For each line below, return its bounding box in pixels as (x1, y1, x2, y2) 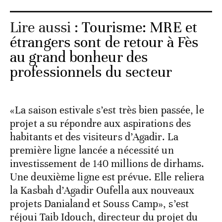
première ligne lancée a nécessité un (10, 143, 174, 157)
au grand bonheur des (10, 48, 148, 66)
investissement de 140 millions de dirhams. (10, 157, 205, 170)
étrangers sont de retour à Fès (10, 33, 199, 52)
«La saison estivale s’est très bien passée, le (10, 103, 204, 116)
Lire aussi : (10, 18, 82, 37)
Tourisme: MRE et (82, 18, 197, 37)
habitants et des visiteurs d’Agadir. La (10, 130, 178, 143)
